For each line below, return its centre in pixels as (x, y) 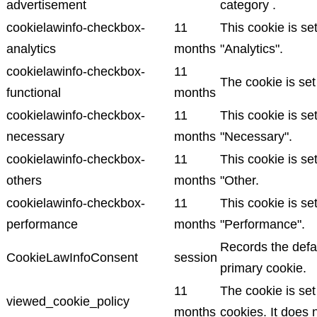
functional (34, 92)
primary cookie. (263, 268)
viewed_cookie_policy (68, 301)
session (196, 257)
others (24, 180)
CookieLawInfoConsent (72, 257)
